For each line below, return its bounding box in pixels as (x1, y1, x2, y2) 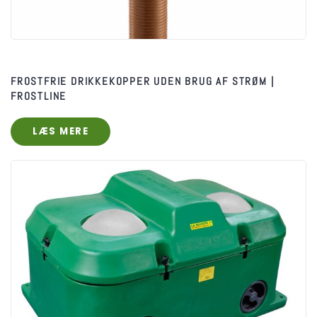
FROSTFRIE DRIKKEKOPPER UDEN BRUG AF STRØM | (11, 74, 275, 88)
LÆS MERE (33, 124, 88, 138)
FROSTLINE (11, 88, 67, 103)
